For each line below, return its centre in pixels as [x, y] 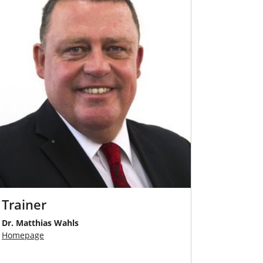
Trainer [24, 204]
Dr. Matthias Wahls [40, 222]
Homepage [23, 235]
